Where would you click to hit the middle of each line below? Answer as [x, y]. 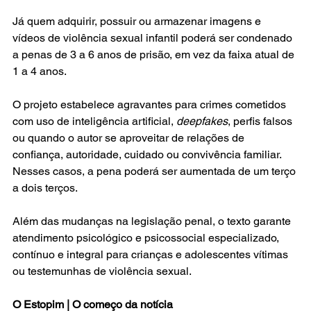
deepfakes [202, 121]
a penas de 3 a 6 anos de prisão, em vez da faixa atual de [155, 55]
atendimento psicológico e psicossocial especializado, [147, 238]
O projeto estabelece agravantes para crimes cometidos [151, 105]
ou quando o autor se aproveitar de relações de [130, 138]
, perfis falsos [261, 121]
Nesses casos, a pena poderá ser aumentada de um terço [155, 171]
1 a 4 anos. [40, 72]
